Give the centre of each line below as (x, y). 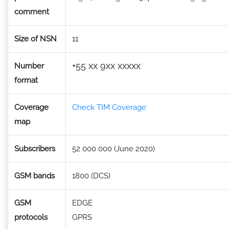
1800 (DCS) (91, 176)
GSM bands (35, 176)
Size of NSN (36, 39)
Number (29, 66)
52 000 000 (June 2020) (113, 149)
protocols (31, 217)
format (26, 80)
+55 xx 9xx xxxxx (106, 66)
